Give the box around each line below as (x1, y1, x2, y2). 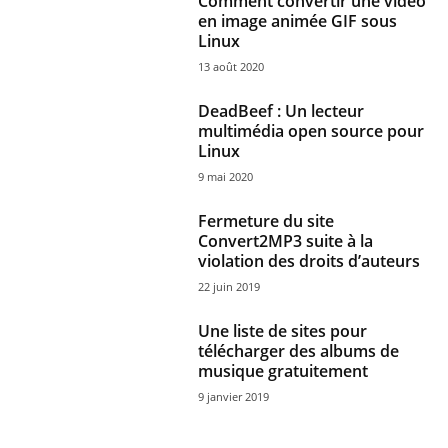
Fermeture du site (198, 210, 335, 232)
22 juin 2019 (198, 279, 261, 294)
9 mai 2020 (198, 169, 254, 184)
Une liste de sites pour (198, 320, 368, 342)
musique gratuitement (198, 360, 369, 382)
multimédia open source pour (198, 120, 425, 142)
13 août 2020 (198, 59, 265, 74)
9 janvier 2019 (198, 389, 270, 404)
